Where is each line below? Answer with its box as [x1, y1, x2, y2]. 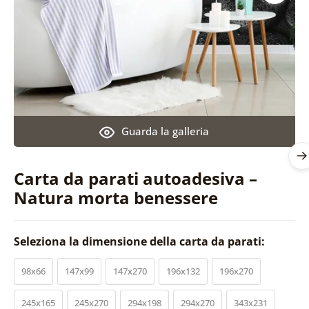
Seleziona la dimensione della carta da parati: [13, 233, 268, 249]
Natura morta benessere [13, 186, 218, 209]
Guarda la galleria [121, 123, 210, 138]
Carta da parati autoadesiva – [13, 166, 257, 190]
